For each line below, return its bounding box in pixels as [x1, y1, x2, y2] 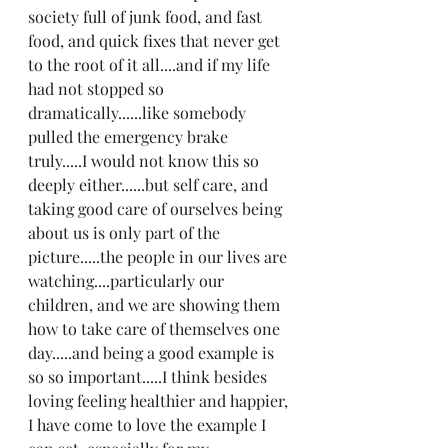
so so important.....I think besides [28, 366, 271, 387]
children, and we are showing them [28, 294, 284, 315]
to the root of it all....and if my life [28, 54, 274, 75]
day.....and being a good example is [28, 342, 278, 363]
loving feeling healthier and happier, [28, 390, 292, 411]
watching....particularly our [28, 270, 228, 291]
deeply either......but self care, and [28, 174, 272, 195]
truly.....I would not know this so [28, 150, 263, 171]
